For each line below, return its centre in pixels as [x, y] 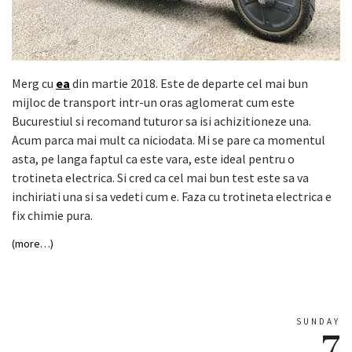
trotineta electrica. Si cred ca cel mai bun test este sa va [160, 178]
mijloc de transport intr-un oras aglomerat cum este [153, 103]
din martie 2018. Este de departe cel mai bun [189, 84]
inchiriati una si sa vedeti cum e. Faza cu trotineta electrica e [172, 197]
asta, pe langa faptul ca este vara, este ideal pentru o [153, 159]
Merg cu [34, 84]
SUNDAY [318, 322]
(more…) [33, 244]
